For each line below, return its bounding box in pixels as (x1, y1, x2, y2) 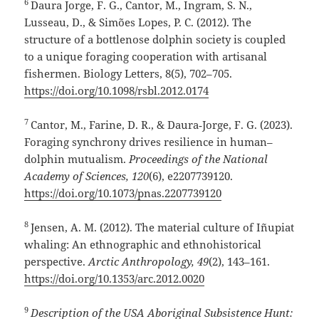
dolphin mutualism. (24, 152, 130, 167)
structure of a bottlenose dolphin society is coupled (24, 32, 286, 47)
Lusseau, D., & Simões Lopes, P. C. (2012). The (24, 15, 252, 30)
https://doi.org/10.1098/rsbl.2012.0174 (24, 83, 209, 98)
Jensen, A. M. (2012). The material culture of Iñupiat (31, 220, 295, 235)
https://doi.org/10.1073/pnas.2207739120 (24, 186, 222, 201)
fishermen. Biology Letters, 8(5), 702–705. (24, 66, 233, 81)
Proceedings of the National (129, 152, 268, 167)
